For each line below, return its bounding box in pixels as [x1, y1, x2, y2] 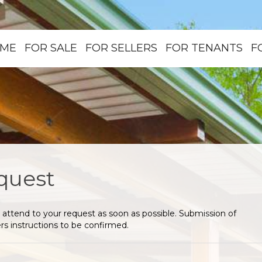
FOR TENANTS [166, 42, 243, 54]
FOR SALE [25, 42, 77, 54]
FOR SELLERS [85, 42, 157, 54]
